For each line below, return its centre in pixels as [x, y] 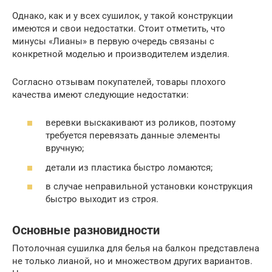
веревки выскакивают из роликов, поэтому [141, 123]
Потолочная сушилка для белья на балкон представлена [136, 249]
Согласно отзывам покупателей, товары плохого [119, 82]
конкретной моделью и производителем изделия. [121, 54]
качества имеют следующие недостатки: [100, 94]
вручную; [65, 148]
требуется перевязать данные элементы [133, 136]
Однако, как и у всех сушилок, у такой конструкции [123, 15]
